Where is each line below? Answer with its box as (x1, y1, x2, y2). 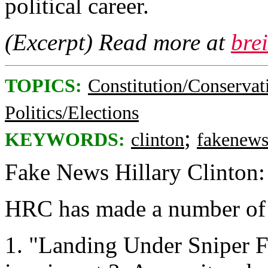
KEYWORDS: (5, 129, 125, 150)
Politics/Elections (5, 102, 139, 123)
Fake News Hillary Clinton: (5, 159, 265, 185)
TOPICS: (5, 75, 82, 96)
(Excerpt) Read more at (5, 29, 231, 55)
